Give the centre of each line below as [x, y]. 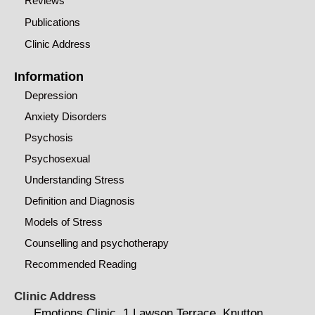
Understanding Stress [75, 179]
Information [49, 76]
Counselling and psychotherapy [97, 243]
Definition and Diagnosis [80, 200]
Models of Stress [64, 221]
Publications [52, 22]
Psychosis [49, 137]
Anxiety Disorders [66, 116]
